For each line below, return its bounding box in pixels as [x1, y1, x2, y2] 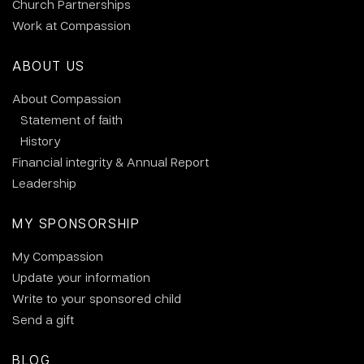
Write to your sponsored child [12, 290, 181, 306]
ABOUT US [12, 57, 85, 74]
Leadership [12, 175, 76, 191]
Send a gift [12, 311, 74, 327]
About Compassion [12, 90, 121, 106]
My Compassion [12, 248, 103, 264]
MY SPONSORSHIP [12, 214, 141, 232]
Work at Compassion [12, 17, 131, 33]
